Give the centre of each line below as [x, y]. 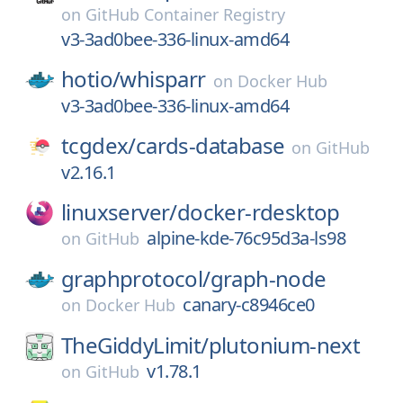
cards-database [210, 145]
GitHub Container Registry [185, 14]
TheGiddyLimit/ [135, 345]
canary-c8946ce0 [249, 304]
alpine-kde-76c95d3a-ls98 [246, 238]
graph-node [268, 278]
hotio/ [91, 79]
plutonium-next [284, 345]
